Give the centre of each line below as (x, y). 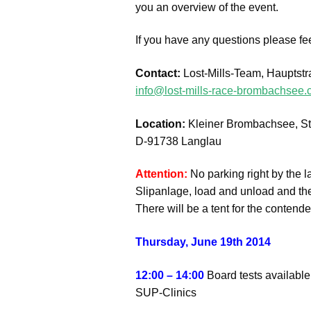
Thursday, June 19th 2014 (203, 242)
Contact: (158, 73)
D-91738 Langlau (179, 141)
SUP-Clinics (166, 292)
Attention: (162, 174)
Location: (161, 124)
